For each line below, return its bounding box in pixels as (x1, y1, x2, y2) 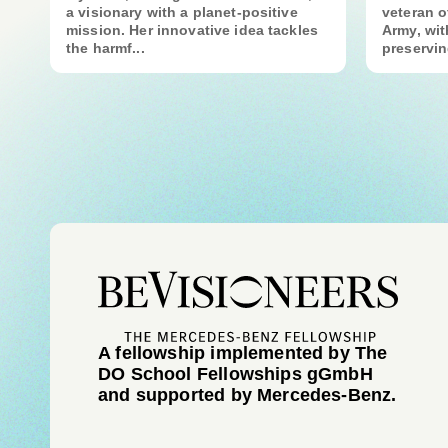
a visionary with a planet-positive (66, 4, 298, 20)
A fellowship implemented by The (98, 343, 388, 363)
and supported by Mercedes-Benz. (98, 385, 397, 405)
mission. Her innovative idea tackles (66, 22, 319, 38)
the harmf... (66, 40, 145, 56)
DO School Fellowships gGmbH (98, 364, 373, 384)
